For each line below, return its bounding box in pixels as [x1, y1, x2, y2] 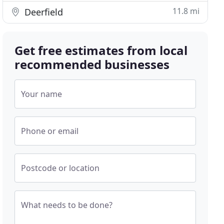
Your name [21, 88, 62, 99]
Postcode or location [21, 162, 100, 173]
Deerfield [22, 6, 63, 18]
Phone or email [21, 125, 79, 136]
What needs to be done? [21, 199, 113, 210]
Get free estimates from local [14, 42, 188, 58]
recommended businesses [14, 56, 170, 72]
